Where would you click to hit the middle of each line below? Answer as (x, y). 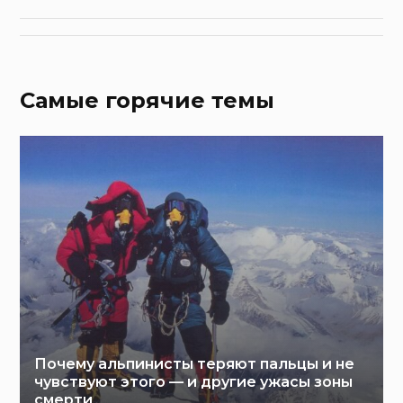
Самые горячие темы (148, 101)
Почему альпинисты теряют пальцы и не (195, 364)
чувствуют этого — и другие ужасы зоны (194, 382)
